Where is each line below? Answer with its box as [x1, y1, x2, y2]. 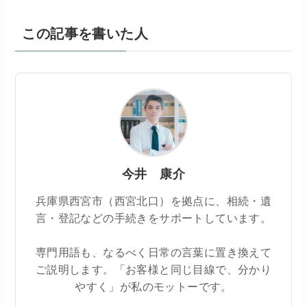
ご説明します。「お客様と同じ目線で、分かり [35, 263, 272, 276]
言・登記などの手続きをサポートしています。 [35, 212, 272, 225]
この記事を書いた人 [22, 26, 149, 42]
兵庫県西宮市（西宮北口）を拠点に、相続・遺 [35, 195, 272, 208]
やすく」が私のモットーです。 [75, 280, 232, 293]
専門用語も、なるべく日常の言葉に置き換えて [35, 246, 272, 259]
